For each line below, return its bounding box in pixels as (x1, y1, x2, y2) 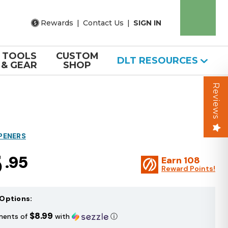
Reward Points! (161, 164, 215, 173)
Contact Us (83, 18, 124, 27)
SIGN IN (133, 18, 161, 27)
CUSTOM (55, 50, 99, 62)
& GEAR (1, 60, 38, 71)
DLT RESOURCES (117, 55, 201, 66)
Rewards (41, 18, 73, 27)
